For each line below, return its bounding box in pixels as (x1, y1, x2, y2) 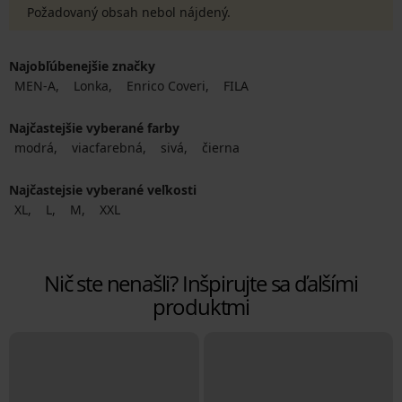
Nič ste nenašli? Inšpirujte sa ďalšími (44, 268, 358, 298)
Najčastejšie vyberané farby (9, 119, 179, 136)
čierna (202, 139, 240, 156)
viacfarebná (72, 139, 143, 156)
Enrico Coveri (127, 77, 205, 94)
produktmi (152, 292, 250, 321)
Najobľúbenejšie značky (9, 57, 155, 74)
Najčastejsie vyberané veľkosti (9, 181, 197, 198)
